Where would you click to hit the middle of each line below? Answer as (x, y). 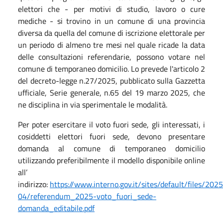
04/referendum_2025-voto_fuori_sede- (87, 196)
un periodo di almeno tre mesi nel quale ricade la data (111, 45)
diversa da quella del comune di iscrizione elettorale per (111, 33)
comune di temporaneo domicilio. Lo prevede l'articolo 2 (111, 68)
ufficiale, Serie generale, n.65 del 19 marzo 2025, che (111, 92)
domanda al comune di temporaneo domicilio (111, 148)
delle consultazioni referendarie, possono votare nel (111, 56)
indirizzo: (34, 184)
